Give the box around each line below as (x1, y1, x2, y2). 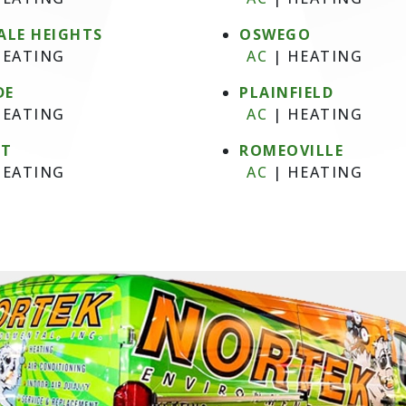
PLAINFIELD (239, 82, 333, 102)
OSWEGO (239, 24, 311, 44)
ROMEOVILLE (239, 140, 343, 160)
